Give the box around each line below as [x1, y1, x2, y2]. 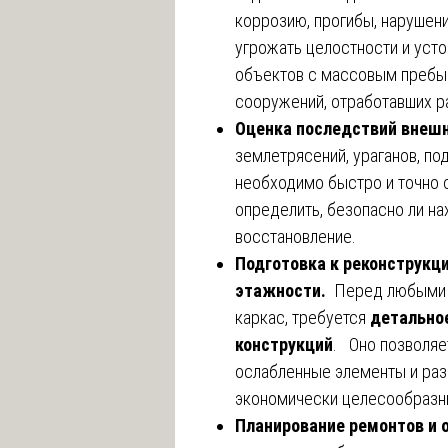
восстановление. [235, 225, 356, 247]
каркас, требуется [235, 306, 370, 328]
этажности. [235, 279, 330, 301]
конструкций [235, 333, 333, 355]
